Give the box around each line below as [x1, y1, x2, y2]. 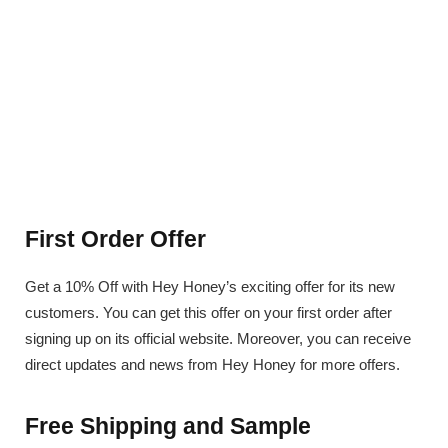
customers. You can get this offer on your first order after [25, 303, 392, 321]
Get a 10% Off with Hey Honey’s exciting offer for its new [25, 277, 395, 295]
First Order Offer [25, 226, 206, 253]
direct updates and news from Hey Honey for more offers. [25, 355, 400, 373]
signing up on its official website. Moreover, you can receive [25, 329, 411, 347]
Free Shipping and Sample [25, 412, 311, 439]
